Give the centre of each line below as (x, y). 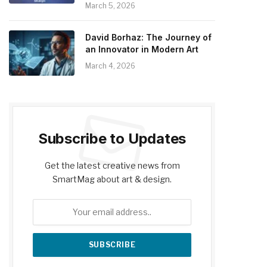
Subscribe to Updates (112, 138)
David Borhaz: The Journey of (148, 37)
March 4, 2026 (110, 66)
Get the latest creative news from (112, 165)
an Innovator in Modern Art (142, 49)
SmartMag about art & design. (112, 179)
